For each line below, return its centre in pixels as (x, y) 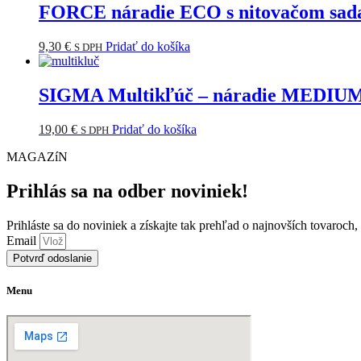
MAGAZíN (37, 156)
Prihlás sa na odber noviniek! (127, 191)
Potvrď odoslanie (52, 258)
